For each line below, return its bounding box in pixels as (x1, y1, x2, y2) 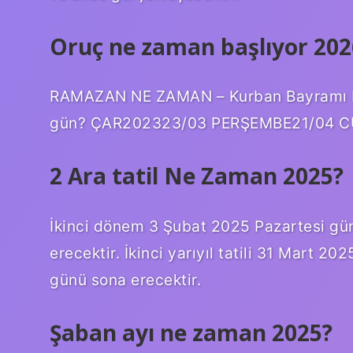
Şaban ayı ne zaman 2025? (50, 318, 333, 348)
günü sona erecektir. (50, 270, 201, 290)
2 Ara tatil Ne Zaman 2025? (50, 161, 344, 191)
